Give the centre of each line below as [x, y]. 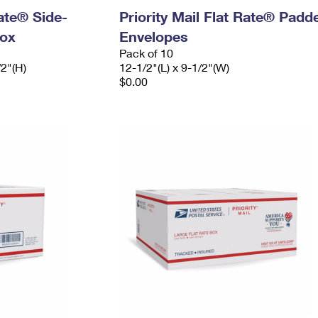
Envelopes [153, 36]
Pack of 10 [146, 53]
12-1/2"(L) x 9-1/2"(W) [174, 67]
